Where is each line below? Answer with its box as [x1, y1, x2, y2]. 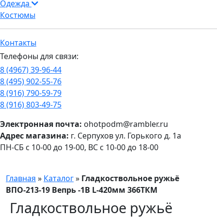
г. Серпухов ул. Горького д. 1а [69, 130, 181, 141]
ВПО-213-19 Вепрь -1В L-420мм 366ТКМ [6, 185, 157, 195]
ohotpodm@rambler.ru [82, 119, 168, 129]
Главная [6, 173, 36, 184]
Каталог [44, 173, 74, 184]
